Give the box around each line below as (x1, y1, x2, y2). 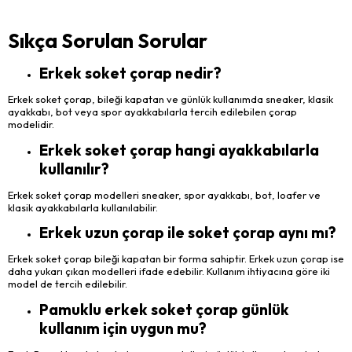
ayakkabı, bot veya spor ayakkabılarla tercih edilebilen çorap (8, 105, 297, 119)
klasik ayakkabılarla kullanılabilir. (8, 200, 158, 214)
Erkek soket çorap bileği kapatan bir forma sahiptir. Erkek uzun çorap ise (8, 252, 344, 266)
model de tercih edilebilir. (8, 277, 127, 291)
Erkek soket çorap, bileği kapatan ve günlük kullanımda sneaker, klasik (8, 93, 333, 106)
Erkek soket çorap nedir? (39, 64, 222, 83)
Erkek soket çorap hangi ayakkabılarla (39, 140, 319, 159)
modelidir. (8, 118, 54, 131)
